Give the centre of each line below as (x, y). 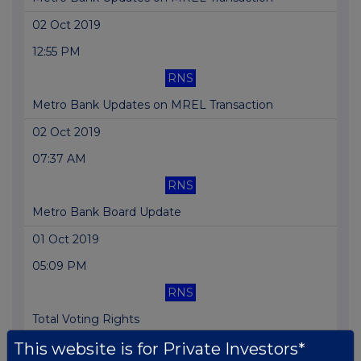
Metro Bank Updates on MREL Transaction (153, 105)
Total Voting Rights (86, 320)
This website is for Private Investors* (160, 349)
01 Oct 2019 (66, 240)
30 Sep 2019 (67, 347)
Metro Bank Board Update (107, 212)
